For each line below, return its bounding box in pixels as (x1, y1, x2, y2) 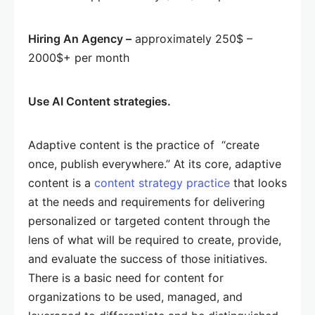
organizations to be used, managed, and (28, 290, 243, 304)
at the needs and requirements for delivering (28, 195, 265, 210)
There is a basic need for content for (28, 271, 224, 285)
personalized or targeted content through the (28, 214, 270, 229)
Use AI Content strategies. (28, 94, 171, 109)
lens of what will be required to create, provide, (28, 233, 281, 247)
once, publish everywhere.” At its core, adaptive (28, 157, 281, 172)
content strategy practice (94, 176, 230, 191)
